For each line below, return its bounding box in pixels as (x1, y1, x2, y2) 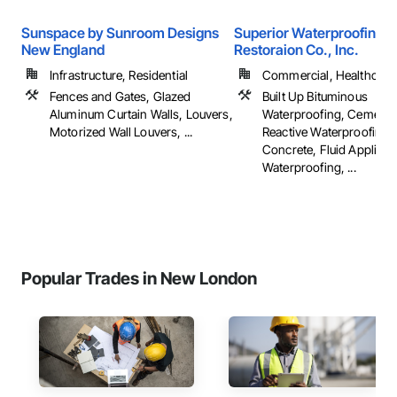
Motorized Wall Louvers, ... (50, 124, 193, 139)
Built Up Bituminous (262, 89, 368, 104)
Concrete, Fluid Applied (262, 142, 391, 157)
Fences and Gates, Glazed (50, 89, 191, 104)
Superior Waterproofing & (234, 24, 395, 42)
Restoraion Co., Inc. (234, 41, 359, 58)
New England (21, 41, 105, 58)
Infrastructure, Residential (50, 67, 189, 82)
